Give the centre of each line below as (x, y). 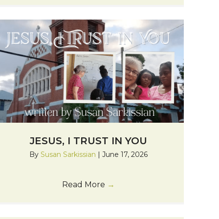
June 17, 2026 (125, 155)
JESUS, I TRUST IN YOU (88, 141)
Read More (84, 185)
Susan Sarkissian (69, 155)
